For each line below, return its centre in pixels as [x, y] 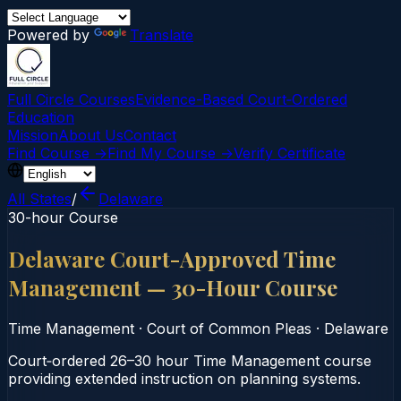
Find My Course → [171, 153]
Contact [150, 135]
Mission [33, 135]
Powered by [51, 35]
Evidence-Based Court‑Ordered [241, 99]
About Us [91, 135]
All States [39, 199]
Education [41, 117]
